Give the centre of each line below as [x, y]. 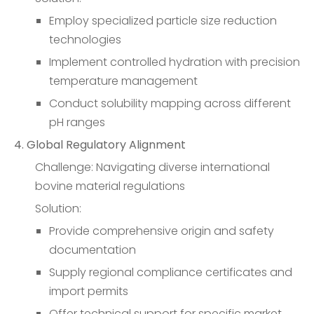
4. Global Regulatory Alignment [100, 145]
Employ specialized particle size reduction [163, 21]
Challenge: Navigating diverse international [152, 167]
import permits [89, 291]
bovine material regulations [110, 186]
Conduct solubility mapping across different [170, 103]
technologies [85, 40]
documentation [93, 250]
